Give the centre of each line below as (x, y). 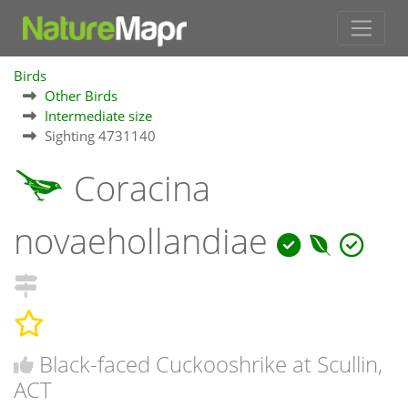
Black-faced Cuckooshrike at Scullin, (211, 363)
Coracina (138, 189)
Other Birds (81, 96)
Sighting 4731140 (100, 136)
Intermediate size (98, 116)
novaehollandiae (145, 241)
